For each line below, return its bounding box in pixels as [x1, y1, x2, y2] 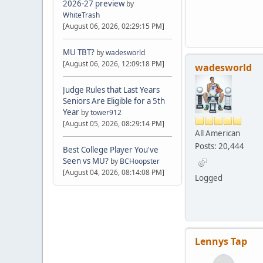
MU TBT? [63, 47, 95, 58]
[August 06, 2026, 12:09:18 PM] [63, 59, 164, 69]
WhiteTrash [63, 10, 100, 21]
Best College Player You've [63, 144, 159, 156]
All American [195, 127, 240, 139]
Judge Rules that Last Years [63, 85, 160, 96]
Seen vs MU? [63, 156, 109, 167]
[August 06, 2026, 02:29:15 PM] [63, 21, 164, 32]
